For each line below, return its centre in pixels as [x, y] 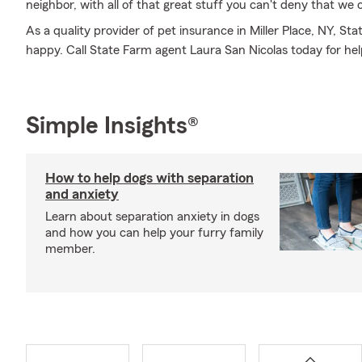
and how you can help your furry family [154, 233]
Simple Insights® [112, 126]
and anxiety [82, 194]
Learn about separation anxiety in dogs [152, 217]
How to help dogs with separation [149, 178]
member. [70, 249]
